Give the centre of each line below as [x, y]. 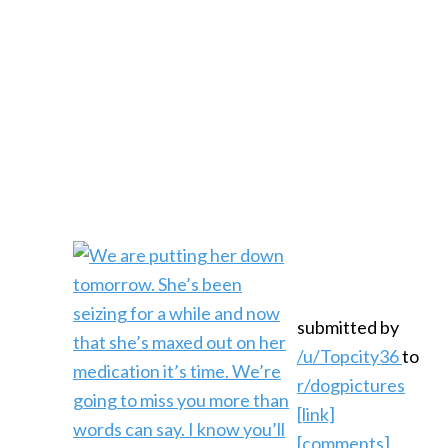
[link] [316, 414]
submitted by [348, 327]
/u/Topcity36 [349, 356]
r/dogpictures [351, 385]
